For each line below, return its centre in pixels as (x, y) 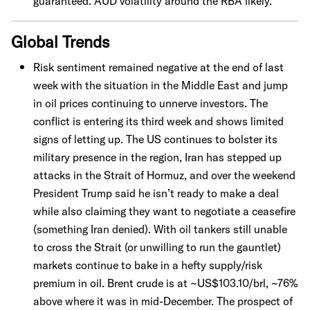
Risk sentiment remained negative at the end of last (158, 67)
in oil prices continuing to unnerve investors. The (151, 103)
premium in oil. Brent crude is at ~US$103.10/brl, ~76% (165, 283)
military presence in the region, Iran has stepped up (157, 157)
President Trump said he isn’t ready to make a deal (156, 193)
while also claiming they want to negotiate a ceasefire (164, 211)
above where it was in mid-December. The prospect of (163, 301)
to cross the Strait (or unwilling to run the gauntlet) (157, 247)
